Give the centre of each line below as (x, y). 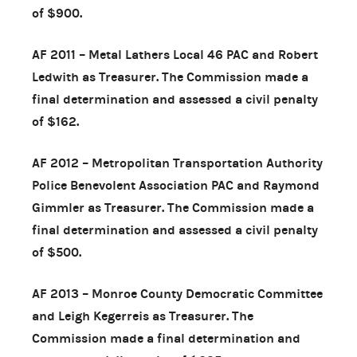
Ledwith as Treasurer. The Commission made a (170, 76)
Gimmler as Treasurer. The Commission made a (173, 207)
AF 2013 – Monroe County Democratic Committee (177, 293)
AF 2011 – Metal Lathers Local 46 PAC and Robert (175, 54)
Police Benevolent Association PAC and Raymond (176, 185)
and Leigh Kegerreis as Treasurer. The (143, 316)
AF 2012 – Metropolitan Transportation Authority (177, 163)
